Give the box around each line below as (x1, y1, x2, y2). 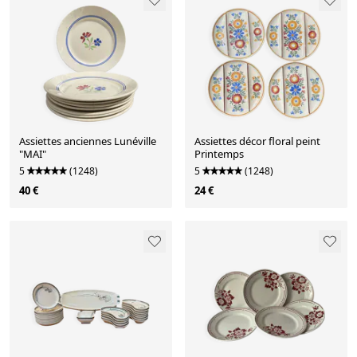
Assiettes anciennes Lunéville (19, 134, 114, 149)
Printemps (194, 147, 244, 162)
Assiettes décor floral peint (194, 134, 320, 149)
